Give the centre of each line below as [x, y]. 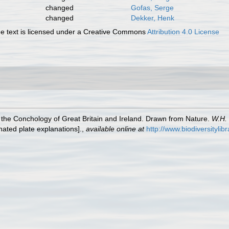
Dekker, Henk [152, 18]
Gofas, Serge [152, 8]
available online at [115, 129]
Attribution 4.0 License [184, 32]
